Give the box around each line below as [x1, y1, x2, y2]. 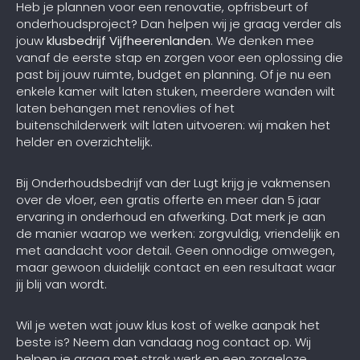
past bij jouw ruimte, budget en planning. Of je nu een [16, 65, 331, 83]
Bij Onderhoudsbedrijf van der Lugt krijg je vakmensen [16, 174, 330, 191]
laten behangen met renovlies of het [16, 99, 235, 117]
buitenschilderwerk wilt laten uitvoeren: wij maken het [16, 116, 330, 133]
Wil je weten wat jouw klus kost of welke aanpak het [16, 316, 320, 333]
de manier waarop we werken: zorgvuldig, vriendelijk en [16, 224, 340, 242]
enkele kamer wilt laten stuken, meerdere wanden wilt [16, 82, 335, 100]
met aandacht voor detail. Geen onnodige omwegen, [16, 241, 335, 259]
